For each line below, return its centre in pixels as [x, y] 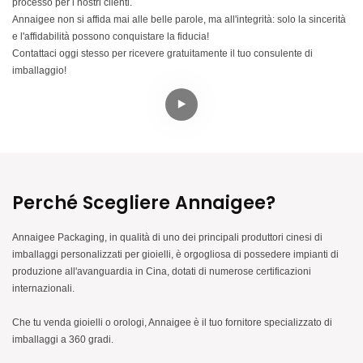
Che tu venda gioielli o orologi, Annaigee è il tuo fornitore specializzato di [172, 322]
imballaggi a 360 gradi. [63, 340]
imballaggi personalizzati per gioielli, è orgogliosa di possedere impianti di [175, 254]
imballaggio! [39, 70]
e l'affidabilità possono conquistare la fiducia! [111, 36]
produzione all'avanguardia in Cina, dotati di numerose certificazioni [162, 271]
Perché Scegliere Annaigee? [144, 203]
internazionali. [43, 288]
